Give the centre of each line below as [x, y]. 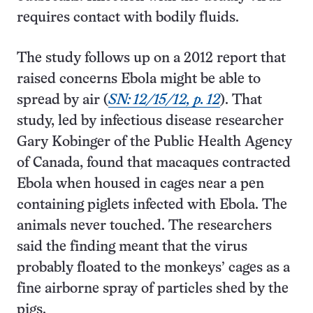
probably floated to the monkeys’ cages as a [153, 268]
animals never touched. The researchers [144, 226]
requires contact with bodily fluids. [128, 18]
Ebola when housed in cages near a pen [140, 184]
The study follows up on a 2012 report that [151, 58]
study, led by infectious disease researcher [150, 121]
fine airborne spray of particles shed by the [153, 289]
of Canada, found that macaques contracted [154, 163]
